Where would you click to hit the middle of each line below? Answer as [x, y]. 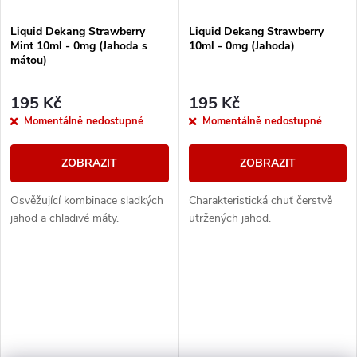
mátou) [29, 60]
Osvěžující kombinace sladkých [87, 201]
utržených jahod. [229, 218]
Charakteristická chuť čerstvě [260, 201]
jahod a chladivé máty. [65, 218]
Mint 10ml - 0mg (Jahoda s [79, 45]
